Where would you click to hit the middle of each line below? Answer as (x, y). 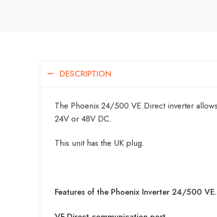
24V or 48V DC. (83, 119)
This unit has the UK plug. (100, 143)
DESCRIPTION (85, 74)
